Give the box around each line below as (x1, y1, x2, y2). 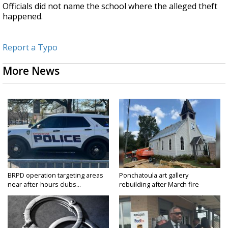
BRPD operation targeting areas (8, 170, 103, 180)
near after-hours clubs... (8, 180, 81, 189)
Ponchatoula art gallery (119, 170, 188, 180)
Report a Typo (3, 42, 58, 53)
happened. (3, 11, 43, 22)
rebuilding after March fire (119, 180, 199, 189)
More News (3, 64, 60, 78)
